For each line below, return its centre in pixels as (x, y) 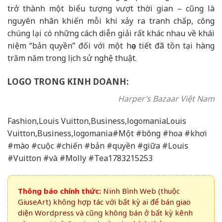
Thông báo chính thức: (59, 191)
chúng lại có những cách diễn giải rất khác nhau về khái (111, 33)
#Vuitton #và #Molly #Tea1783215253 (80, 158)
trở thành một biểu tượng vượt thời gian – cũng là (111, 9)
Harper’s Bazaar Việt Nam (166, 98)
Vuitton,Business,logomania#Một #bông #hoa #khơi (107, 134)
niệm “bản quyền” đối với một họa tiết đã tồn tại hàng (111, 46)
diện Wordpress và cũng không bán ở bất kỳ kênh (105, 213)
